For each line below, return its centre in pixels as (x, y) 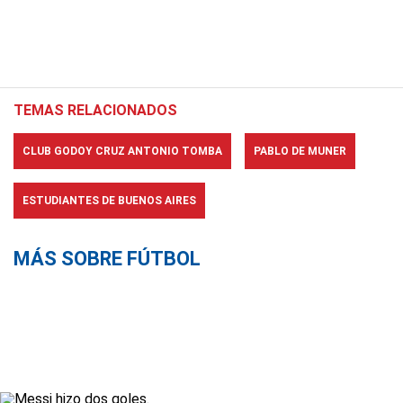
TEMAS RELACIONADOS (95, 110)
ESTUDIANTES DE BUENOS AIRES (109, 201)
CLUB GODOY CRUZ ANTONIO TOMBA (122, 151)
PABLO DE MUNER (300, 151)
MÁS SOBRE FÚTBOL (107, 259)
